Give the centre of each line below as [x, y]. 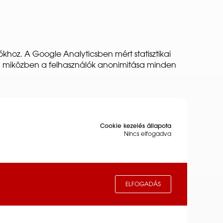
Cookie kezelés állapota [136, 126]
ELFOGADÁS [143, 185]
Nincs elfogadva [148, 134]
